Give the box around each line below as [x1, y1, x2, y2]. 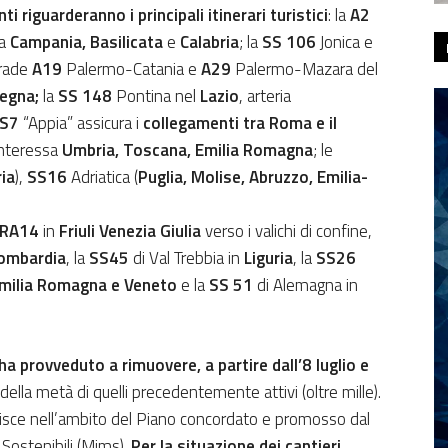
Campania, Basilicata [10, 28, 167, 55]
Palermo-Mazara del [231, 55, 378, 82]
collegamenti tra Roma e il [139, 109, 337, 136]
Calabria [176, 28, 239, 55]
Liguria [244, 244, 293, 271]
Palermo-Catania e [62, 55, 201, 82]
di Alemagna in [257, 271, 358, 298]
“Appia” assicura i [19, 109, 139, 136]
